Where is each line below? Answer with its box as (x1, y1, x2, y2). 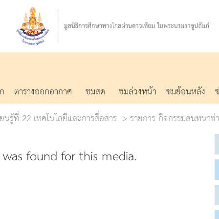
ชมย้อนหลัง (166, 83, 205, 100)
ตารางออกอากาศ (14, 83, 72, 100)
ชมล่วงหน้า (119, 83, 156, 100)
